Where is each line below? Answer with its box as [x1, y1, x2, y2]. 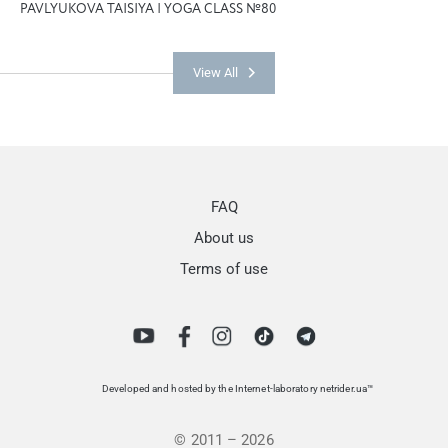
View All [193, 64, 238, 80]
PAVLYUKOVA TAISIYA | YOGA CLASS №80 [20, 2, 276, 16]
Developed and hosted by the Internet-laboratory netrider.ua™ [102, 382, 373, 394]
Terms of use [180, 259, 268, 278]
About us [194, 228, 254, 247]
